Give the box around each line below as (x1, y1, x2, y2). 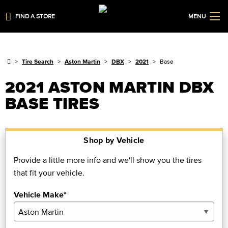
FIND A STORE (15, 13, 55, 19)
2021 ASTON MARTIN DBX (5, 78, 214, 96)
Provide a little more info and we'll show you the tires (14, 155, 202, 164)
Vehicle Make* (14, 190, 67, 199)
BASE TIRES (5, 94, 100, 112)
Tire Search (22, 58, 53, 65)
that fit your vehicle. (14, 168, 84, 177)
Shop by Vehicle (83, 135, 145, 145)
